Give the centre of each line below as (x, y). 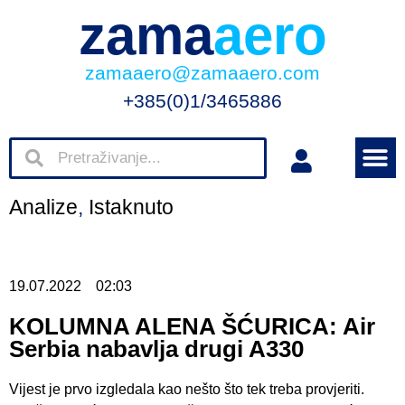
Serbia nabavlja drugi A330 (156, 349)
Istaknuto (131, 207)
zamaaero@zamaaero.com (202, 73)
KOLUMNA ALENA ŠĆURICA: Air (192, 326)
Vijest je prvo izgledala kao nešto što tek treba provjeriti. (187, 389)
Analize (43, 207)
